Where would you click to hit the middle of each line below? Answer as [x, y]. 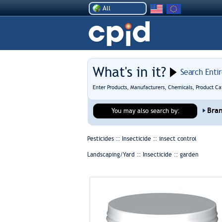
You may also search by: [145, 111]
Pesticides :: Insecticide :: [123, 139]
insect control [178, 139]
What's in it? [129, 72]
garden [189, 155]
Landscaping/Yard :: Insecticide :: [133, 155]
